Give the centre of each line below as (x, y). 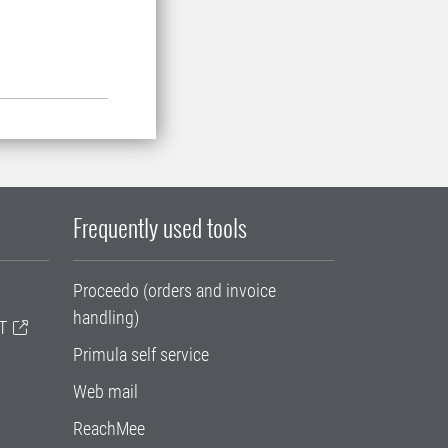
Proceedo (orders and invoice (174, 290)
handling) (106, 317)
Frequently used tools (160, 227)
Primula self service (141, 354)
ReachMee (109, 428)
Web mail (105, 391)
